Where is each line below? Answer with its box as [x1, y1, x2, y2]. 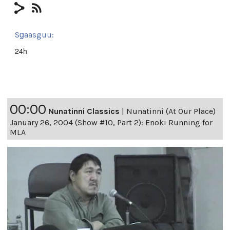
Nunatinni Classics [48, 106, 120, 116]
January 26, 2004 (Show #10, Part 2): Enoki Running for [10, 117, 213, 127]
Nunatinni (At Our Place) [126, 106, 216, 116]
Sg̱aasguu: [15, 29, 54, 40]
